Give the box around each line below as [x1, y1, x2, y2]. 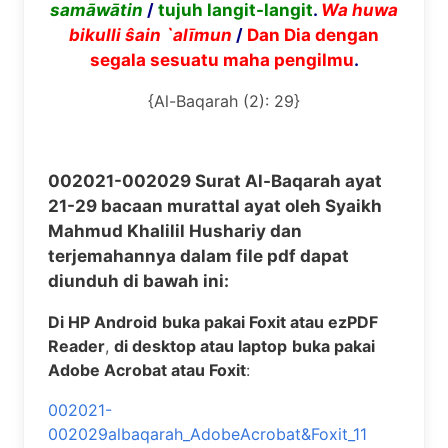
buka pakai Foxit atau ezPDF [162, 312, 378, 332]
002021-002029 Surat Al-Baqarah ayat [48, 171, 382, 191]
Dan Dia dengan [247, 25, 379, 45]
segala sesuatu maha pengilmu [89, 50, 354, 70]
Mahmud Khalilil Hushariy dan [48, 221, 302, 241]
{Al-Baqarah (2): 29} [148, 91, 300, 111]
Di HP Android [48, 312, 157, 332]
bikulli [69, 25, 125, 45]
